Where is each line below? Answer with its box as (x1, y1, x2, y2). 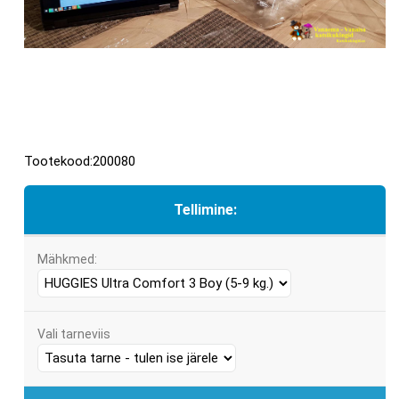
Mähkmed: (37, 252, 97, 267)
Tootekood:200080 (24, 153, 135, 170)
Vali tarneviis (37, 327, 110, 342)
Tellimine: (173, 201, 237, 219)
